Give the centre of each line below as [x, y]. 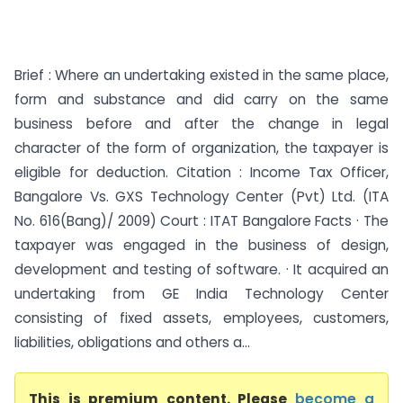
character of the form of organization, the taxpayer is [201, 148]
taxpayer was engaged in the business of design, [201, 245]
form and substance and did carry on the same [201, 99]
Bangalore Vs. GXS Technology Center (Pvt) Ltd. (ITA [201, 197]
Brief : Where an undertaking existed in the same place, [201, 75]
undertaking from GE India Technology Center [201, 294]
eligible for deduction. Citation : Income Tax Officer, [201, 172]
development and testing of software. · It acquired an [201, 269]
